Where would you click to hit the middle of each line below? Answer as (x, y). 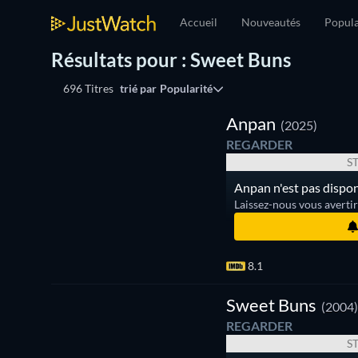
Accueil (199, 22)
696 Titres (88, 88)
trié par (138, 88)
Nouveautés (271, 22)
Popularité (186, 88)
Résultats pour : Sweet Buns (171, 59)
